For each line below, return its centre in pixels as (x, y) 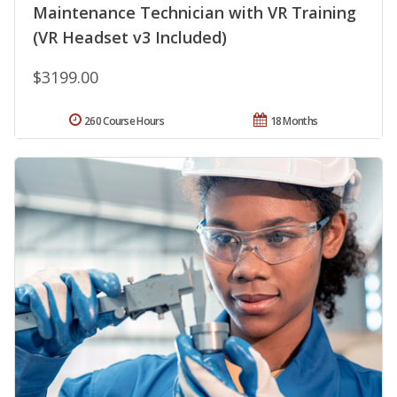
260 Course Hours (124, 121)
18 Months (294, 121)
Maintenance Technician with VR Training (195, 13)
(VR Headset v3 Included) (130, 38)
